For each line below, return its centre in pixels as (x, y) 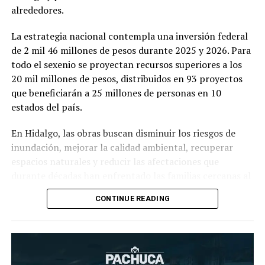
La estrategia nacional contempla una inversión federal (129, 36)
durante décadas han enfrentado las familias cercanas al (131, 176)
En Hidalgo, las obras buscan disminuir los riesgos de (123, 133)
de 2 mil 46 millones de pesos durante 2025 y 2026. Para (131, 51)
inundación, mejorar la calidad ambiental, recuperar (122, 148)
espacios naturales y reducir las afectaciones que (115, 162)
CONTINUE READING (132, 199)
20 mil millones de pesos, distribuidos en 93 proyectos (127, 79)
